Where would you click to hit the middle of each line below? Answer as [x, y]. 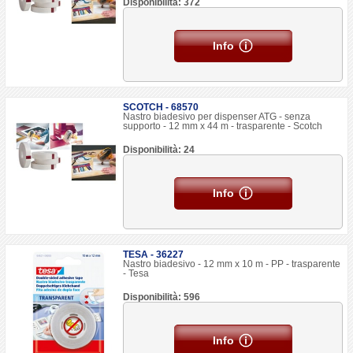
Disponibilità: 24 [159, 150]
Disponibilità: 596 [162, 297]
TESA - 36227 [154, 255]
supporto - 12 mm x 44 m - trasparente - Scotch [223, 126]
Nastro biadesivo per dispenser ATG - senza [217, 117]
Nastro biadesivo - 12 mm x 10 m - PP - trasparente [232, 264]
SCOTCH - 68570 [161, 107]
